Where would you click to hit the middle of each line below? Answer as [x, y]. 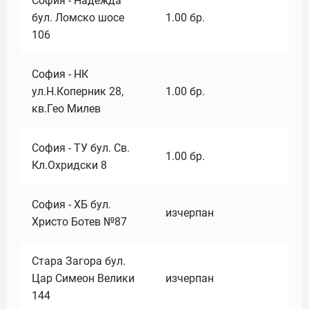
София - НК [60, 74]
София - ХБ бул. [71, 205]
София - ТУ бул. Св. [81, 148]
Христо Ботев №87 [79, 222]
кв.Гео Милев [66, 109]
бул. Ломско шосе [78, 18]
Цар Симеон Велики [83, 278]
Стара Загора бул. [79, 261]
